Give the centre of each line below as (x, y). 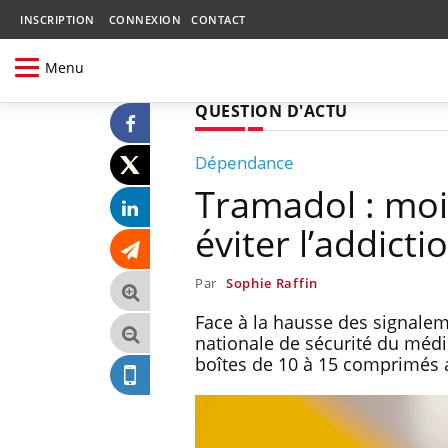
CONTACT (218, 19)
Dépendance (244, 162)
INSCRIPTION (57, 19)
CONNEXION (144, 19)
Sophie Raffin (271, 282)
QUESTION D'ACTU (271, 110)
